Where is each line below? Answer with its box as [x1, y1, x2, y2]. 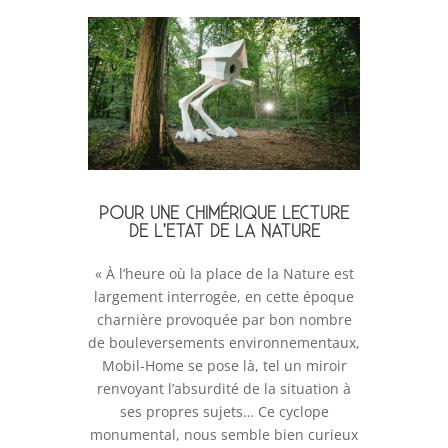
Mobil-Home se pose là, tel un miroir [101, 356, 347, 376]
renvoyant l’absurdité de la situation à [97, 379, 351, 399]
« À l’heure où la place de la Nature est [94, 264, 354, 284]
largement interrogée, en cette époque [94, 287, 354, 307]
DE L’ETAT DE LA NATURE [128, 221, 320, 243]
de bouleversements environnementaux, [88, 333, 360, 353]
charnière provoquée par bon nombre [96, 310, 352, 330]
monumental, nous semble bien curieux [90, 425, 358, 445]
